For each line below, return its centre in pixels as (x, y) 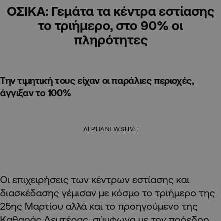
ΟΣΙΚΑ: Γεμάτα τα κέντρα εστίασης (110, 11)
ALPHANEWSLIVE (110, 129)
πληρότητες (110, 40)
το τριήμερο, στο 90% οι (110, 25)
